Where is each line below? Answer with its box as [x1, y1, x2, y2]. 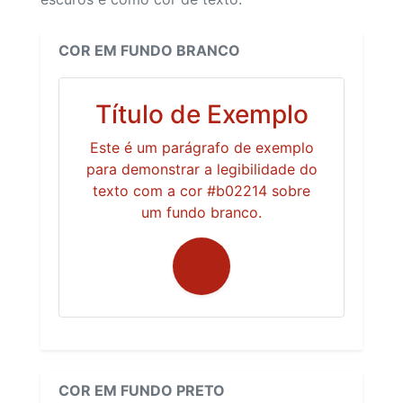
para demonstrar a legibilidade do [85, 159, 318, 178]
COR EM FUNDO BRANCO [58, 40, 240, 59]
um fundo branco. [141, 202, 262, 221]
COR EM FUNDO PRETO [58, 381, 225, 399]
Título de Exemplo [94, 98, 309, 130]
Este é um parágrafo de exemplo [89, 138, 314, 157]
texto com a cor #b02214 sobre [93, 181, 310, 200]
